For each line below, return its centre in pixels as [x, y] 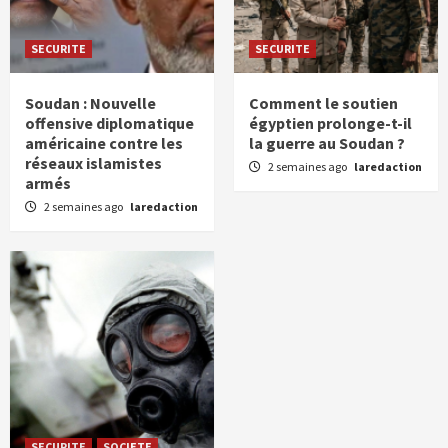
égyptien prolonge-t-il [330, 123]
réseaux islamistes [93, 163]
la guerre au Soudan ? [327, 143]
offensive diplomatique [109, 123]
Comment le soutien [323, 103]
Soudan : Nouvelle [90, 103]
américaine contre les [104, 143]
